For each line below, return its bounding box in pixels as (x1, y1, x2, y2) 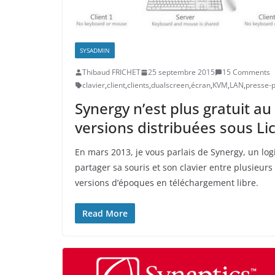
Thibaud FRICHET (82, 67, 141, 77)
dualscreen (151, 80, 189, 90)
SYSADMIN (80, 46, 110, 55)
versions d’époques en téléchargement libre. (75, 177, 258, 188)
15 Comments (222, 67, 270, 77)
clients (127, 80, 149, 90)
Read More (82, 207, 128, 219)
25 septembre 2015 (148, 67, 215, 77)
